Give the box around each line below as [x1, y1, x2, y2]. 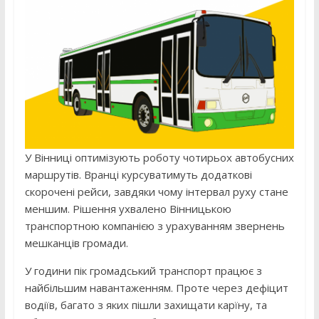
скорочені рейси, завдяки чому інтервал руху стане [24, 184, 288, 199]
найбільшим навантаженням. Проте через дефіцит [24, 281, 288, 296]
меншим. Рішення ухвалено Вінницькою [24, 202, 231, 216]
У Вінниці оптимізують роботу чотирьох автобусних [24, 150, 294, 165]
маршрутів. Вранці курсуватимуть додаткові [24, 167, 252, 182]
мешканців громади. [24, 236, 128, 251]
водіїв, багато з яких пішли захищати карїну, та [24, 298, 267, 313]
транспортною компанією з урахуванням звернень [24, 219, 285, 234]
